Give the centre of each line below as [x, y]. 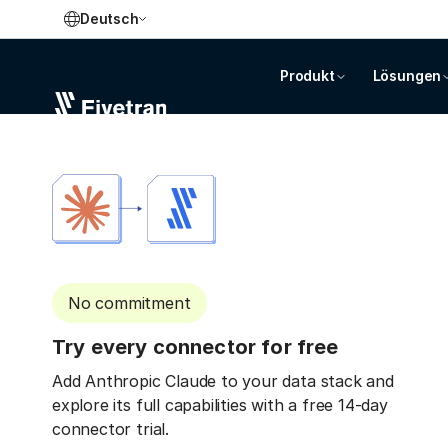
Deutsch [109, 18]
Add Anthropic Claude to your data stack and [223, 381]
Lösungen [407, 75]
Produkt [307, 75]
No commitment [129, 303]
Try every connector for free [195, 347]
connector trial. [110, 429]
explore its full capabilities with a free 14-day [220, 405]
